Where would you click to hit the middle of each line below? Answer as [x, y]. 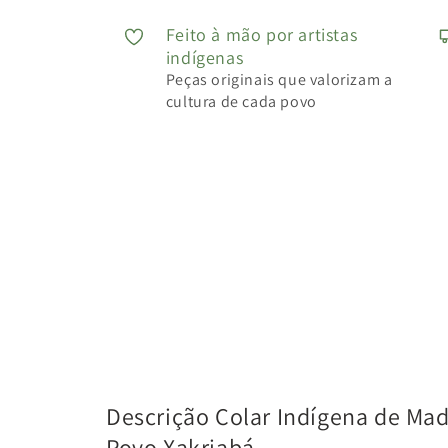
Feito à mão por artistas [261, 34]
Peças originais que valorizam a [279, 79]
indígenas [204, 57]
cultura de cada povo [241, 101]
